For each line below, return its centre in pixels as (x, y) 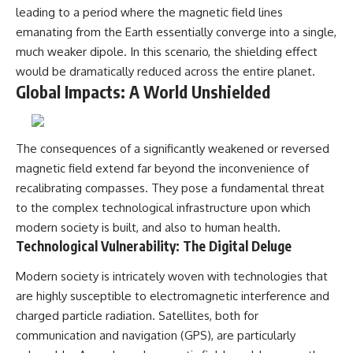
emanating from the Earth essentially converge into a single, (176, 32)
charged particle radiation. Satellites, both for (137, 315)
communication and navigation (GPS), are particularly (156, 335)
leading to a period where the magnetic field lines (149, 13)
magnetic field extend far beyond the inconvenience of (162, 169)
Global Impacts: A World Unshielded (143, 92)
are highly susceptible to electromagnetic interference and (173, 295)
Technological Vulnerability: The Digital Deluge (154, 246)
